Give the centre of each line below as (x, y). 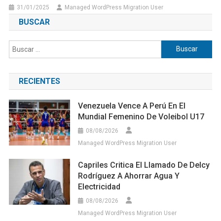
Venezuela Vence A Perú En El (132, 106)
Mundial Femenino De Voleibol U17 (141, 116)
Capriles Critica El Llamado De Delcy (144, 165)
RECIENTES (39, 81)
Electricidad (99, 186)
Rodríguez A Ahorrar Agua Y (129, 176)
